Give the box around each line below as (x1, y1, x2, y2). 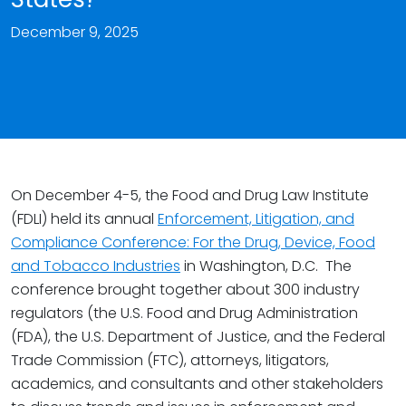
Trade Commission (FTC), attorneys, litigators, (11, 350, 329, 371)
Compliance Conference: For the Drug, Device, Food (11, 232, 375, 253)
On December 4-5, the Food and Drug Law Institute (11, 185, 369, 206)
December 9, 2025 (11, 22, 139, 43)
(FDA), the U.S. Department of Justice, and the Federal (11, 326, 385, 347)
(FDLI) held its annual (11, 208, 158, 229)
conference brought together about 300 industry (11, 279, 360, 300)
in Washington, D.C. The (180, 256, 352, 276)
